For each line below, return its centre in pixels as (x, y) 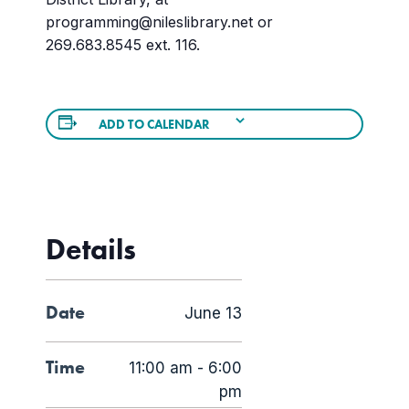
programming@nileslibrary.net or (159, 22)
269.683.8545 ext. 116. (123, 45)
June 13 (213, 313)
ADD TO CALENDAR (155, 124)
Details (91, 250)
